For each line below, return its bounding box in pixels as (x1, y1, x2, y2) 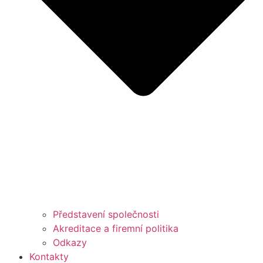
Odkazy (53, 236, 87, 248)
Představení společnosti (53, 208, 159, 220)
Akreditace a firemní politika (53, 222, 178, 234)
